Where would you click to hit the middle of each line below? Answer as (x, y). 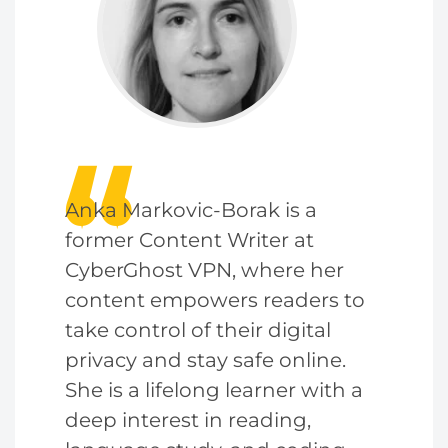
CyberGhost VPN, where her (204, 270)
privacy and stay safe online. (205, 360)
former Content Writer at (189, 240)
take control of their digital (198, 330)
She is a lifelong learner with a (214, 390)
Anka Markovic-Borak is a (191, 210)
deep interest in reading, (188, 420)
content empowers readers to (215, 300)
